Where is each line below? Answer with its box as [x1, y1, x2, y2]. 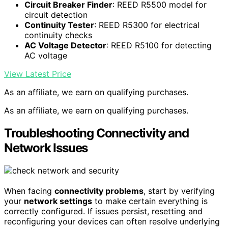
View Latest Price [4, 69, 71, 79]
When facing [4, 186, 54, 196]
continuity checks [24, 30, 92, 41]
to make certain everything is [92, 196, 208, 207]
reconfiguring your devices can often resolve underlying [4, 216, 220, 227]
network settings [24, 196, 92, 207]
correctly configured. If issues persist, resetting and [4, 206, 203, 217]
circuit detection [24, 10, 88, 20]
